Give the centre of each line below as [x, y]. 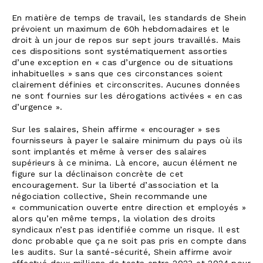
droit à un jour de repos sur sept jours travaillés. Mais [127, 41]
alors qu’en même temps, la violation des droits [114, 219]
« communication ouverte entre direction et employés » [129, 208]
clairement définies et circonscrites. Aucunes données [126, 85]
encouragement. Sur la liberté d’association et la [115, 186]
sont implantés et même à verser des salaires [109, 152]
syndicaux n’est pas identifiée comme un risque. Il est [126, 230]
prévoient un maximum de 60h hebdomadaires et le [121, 29]
